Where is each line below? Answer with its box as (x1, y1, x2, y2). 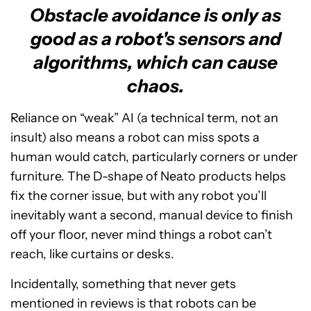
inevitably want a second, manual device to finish (10, 208, 293, 223)
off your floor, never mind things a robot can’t (10, 227, 272, 242)
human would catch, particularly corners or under (10, 149, 298, 165)
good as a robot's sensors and (30, 28, 281, 50)
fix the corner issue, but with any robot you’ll (10, 188, 267, 203)
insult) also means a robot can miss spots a (10, 130, 260, 145)
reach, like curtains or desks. (10, 246, 174, 262)
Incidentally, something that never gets (10, 276, 236, 292)
